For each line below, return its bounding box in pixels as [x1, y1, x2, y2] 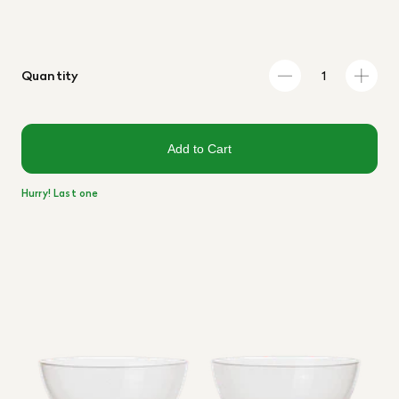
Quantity [21, 66, 79, 85]
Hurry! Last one [21, 186, 99, 200]
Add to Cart [167, 142, 232, 156]
